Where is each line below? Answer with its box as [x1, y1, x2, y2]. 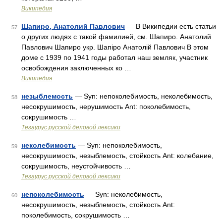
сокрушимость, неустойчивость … [21, 162, 131, 170]
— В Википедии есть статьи [125, 22, 216, 30]
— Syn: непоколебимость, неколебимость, [73, 92, 213, 100]
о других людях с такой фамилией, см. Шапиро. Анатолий [21, 33, 211, 41]
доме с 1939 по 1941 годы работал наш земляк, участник [21, 54, 208, 61]
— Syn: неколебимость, [84, 190, 163, 198]
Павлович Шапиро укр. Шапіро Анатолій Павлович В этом [21, 43, 209, 51]
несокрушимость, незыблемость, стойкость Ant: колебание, [21, 152, 214, 160]
